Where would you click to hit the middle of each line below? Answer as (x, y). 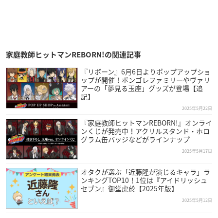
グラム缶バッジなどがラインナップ (135, 139)
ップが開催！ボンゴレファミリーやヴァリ (145, 80)
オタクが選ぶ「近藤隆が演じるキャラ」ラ (145, 172)
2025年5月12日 (197, 200)
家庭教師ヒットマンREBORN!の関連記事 (73, 55)
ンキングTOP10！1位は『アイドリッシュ (144, 180)
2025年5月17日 (197, 151)
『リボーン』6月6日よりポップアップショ (145, 72)
